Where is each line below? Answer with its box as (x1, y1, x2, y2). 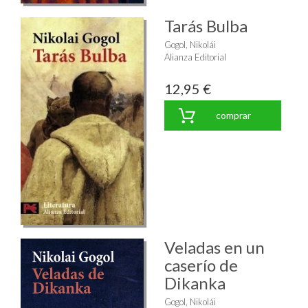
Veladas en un (164, 236, 265, 257)
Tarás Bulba (164, 16, 247, 36)
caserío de (164, 254, 238, 275)
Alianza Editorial (164, 52, 226, 63)
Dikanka (164, 272, 225, 293)
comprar (215, 109, 251, 122)
